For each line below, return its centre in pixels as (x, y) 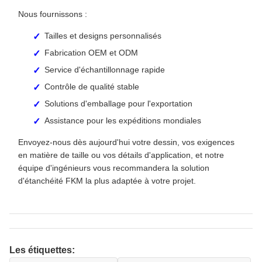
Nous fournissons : (53, 14)
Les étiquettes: (42, 250)
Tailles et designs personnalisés (103, 35)
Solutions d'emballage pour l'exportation (118, 103)
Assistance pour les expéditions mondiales (123, 120)
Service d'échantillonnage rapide (105, 69)
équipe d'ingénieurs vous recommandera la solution (114, 168)
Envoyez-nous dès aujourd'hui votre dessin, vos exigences (126, 142)
